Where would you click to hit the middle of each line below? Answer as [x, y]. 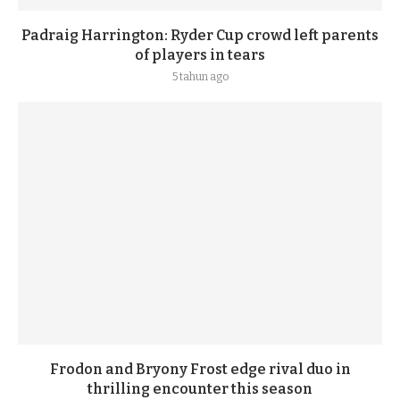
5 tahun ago [200, 77]
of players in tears [200, 55]
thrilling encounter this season [200, 389]
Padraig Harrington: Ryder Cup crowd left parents [200, 35]
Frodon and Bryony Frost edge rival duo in [200, 369]
